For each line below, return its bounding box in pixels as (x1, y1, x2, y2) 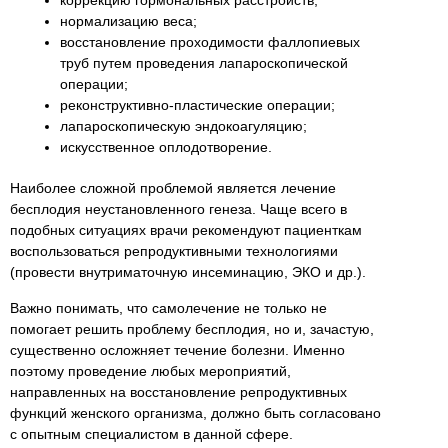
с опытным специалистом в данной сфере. (10, 425, 293, 442)
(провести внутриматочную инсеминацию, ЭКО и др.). (10, 263, 366, 280)
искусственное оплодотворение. (60, 138, 272, 155)
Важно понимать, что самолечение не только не (10, 299, 327, 316)
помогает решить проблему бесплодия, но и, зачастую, (10, 320, 374, 337)
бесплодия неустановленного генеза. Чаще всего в (10, 200, 347, 217)
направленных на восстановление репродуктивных (10, 383, 347, 400)
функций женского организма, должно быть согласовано (10, 404, 381, 421)
